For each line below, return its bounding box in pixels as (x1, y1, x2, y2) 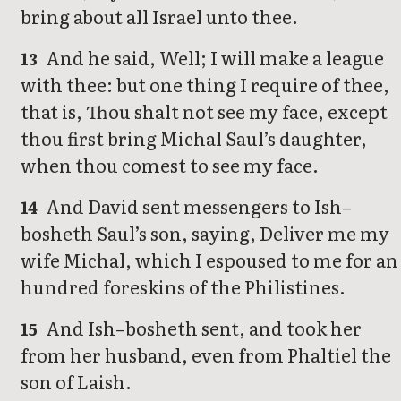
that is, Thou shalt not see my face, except (21, 98, 388, 125)
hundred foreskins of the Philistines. (21, 273, 346, 301)
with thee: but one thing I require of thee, (21, 71, 389, 98)
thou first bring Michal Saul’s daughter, (21, 124, 367, 152)
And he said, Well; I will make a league (42, 44, 385, 72)
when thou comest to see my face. (21, 151, 319, 179)
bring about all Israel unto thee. (21, 3, 298, 30)
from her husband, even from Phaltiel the (21, 341, 391, 369)
